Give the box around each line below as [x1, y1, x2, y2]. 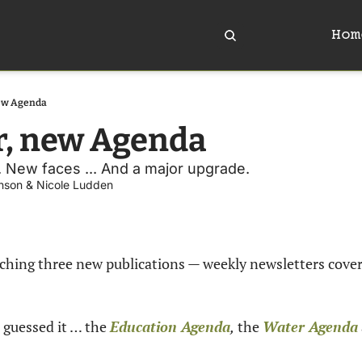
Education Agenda [110, 317, 230, 336]
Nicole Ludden [36, 178, 113, 192]
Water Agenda [263, 317, 358, 336]
